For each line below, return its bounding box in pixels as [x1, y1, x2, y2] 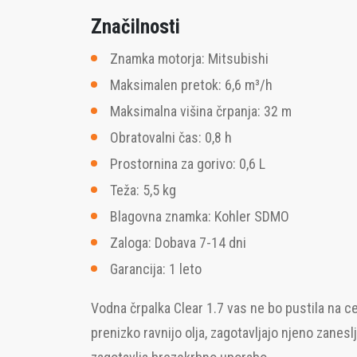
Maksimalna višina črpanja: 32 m [110, 103, 292, 120]
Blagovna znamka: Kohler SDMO [110, 208, 289, 225]
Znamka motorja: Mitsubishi [110, 50, 269, 67]
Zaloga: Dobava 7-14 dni [110, 234, 246, 251]
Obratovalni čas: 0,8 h [110, 129, 232, 146]
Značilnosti [91, 15, 180, 38]
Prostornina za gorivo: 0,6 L [110, 155, 265, 172]
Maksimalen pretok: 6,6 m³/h [110, 76, 273, 93]
